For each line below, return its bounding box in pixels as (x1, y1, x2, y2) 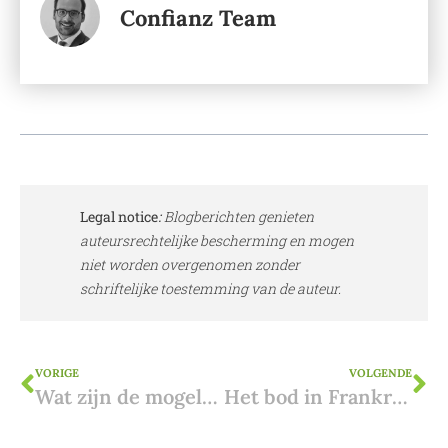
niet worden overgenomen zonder (80, 254, 300, 274)
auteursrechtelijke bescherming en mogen (80, 230, 354, 250)
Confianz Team (120, 4, 276, 33)
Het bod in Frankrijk (391, 383, 408, 409)
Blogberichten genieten (161, 206, 314, 226)
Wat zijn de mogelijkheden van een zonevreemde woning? (202, 383, 218, 409)
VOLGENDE (349, 365, 412, 380)
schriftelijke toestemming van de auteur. (80, 278, 341, 298)
